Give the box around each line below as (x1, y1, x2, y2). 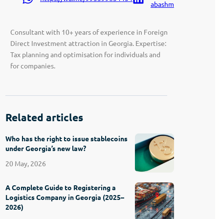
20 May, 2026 (5, 158, 46, 168)
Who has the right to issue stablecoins (5, 133, 128, 143)
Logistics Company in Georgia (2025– (5, 192, 125, 201)
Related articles (5, 110, 84, 124)
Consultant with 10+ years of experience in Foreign (10, 27, 168, 36)
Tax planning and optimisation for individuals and (10, 49, 161, 59)
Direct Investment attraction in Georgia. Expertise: (10, 38, 167, 47)
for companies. (10, 61, 56, 70)
